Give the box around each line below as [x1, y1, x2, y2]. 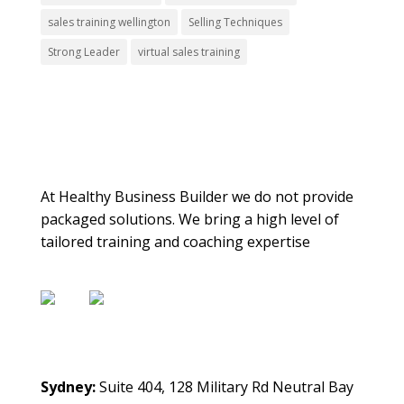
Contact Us [40, 350, 125, 368]
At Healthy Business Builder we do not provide [40, 187, 353, 207]
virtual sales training [137, 44, 240, 60]
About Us [40, 160, 111, 177]
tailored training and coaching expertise [40, 232, 310, 252]
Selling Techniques [188, 14, 282, 30]
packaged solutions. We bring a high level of [40, 209, 339, 229]
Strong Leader [47, 44, 120, 60]
